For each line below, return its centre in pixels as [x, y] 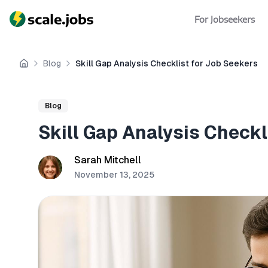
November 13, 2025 [114, 175]
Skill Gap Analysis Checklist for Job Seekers [167, 63]
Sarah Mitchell [108, 160]
